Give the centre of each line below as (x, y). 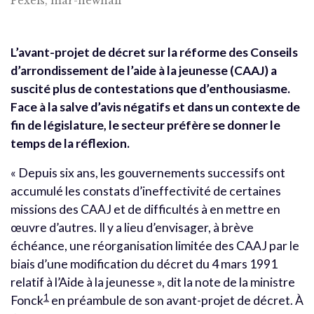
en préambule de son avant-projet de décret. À (176, 301)
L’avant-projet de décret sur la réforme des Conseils (154, 53)
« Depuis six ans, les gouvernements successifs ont (148, 173)
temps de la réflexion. (70, 144)
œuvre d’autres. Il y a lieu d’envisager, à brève (132, 228)
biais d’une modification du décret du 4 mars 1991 (144, 264)
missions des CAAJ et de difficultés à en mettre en (145, 210)
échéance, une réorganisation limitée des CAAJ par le (155, 246)
